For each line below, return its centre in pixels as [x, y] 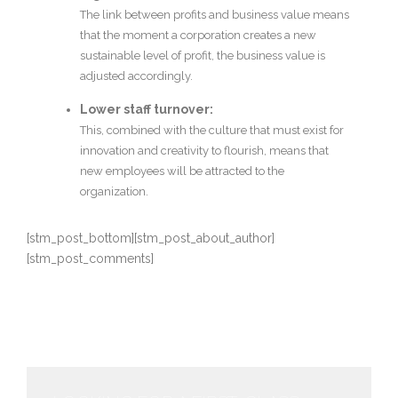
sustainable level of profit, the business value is [203, 55]
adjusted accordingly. [136, 76]
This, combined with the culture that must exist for [212, 130]
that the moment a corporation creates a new [198, 35]
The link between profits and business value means [215, 14]
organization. [114, 191]
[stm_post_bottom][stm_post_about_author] [151, 238]
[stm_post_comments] [90, 258]
